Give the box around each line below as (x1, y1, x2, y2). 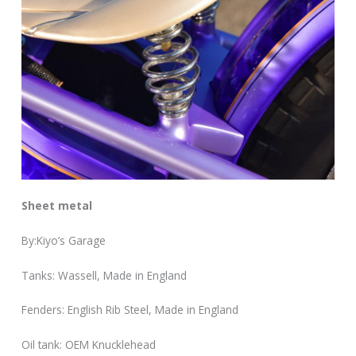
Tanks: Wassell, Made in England (21, 267, 188, 283)
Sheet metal (21, 197, 93, 213)
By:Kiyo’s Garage (21, 232, 106, 248)
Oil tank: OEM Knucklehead (21, 337, 157, 353)
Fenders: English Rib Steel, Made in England (21, 302, 239, 318)
